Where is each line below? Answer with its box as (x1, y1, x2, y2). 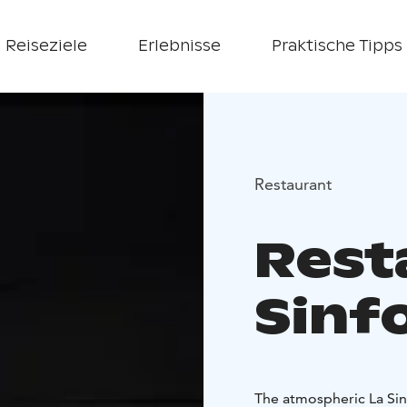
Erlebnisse (137, 36, 221, 55)
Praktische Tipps (271, 36, 402, 55)
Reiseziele (5, 36, 87, 55)
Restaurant (254, 173, 332, 194)
